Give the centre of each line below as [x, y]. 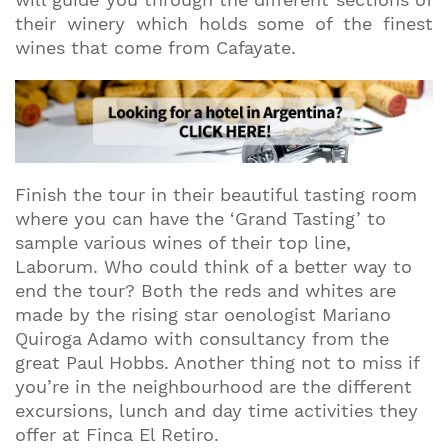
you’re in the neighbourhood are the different [213, 387]
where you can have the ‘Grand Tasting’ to [200, 219]
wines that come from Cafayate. [155, 47]
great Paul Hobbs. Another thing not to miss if [217, 363]
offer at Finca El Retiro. [117, 435]
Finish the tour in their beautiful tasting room [216, 195]
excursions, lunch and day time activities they [216, 411]
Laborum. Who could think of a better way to [213, 267]
